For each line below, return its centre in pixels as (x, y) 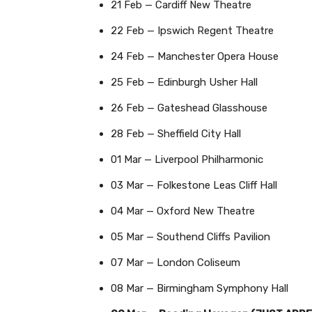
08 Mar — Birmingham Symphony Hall (200, 288)
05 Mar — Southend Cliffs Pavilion (190, 236)
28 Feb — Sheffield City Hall (176, 133)
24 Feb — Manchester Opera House (195, 56)
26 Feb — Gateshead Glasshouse (189, 108)
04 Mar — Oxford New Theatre (183, 211)
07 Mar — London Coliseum (175, 262)
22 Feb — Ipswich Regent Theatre (192, 30)
